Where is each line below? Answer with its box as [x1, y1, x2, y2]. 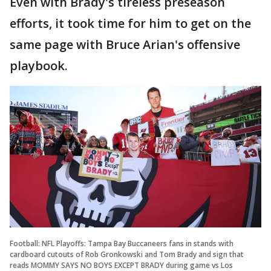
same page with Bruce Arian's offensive [10, 36, 240, 53]
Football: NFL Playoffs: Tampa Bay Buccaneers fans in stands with [10, 238, 233, 249]
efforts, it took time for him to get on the [10, 15, 251, 31]
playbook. [10, 57, 71, 74]
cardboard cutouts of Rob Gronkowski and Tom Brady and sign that [10, 249, 244, 260]
